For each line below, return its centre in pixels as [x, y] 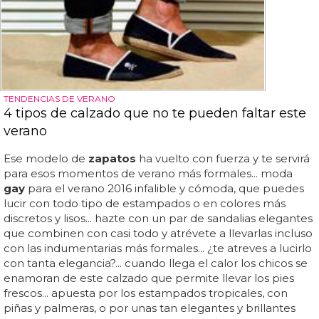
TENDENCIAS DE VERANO [59, 99]
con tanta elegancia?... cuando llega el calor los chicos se [156, 263]
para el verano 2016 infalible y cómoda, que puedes [164, 189]
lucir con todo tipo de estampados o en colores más [145, 204]
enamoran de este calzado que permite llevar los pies [149, 278]
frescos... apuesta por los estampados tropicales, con [146, 293]
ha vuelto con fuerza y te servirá [223, 159]
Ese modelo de [46, 159]
